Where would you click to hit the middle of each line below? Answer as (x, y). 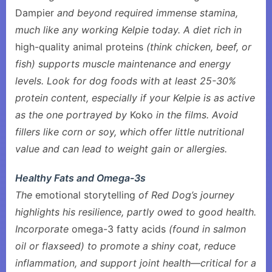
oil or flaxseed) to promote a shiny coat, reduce (125, 246)
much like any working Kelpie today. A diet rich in (128, 30)
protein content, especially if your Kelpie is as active (135, 98)
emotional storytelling (85, 195)
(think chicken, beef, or (197, 47)
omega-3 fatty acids (119, 229)
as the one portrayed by (73, 115)
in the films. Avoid (195, 115)
